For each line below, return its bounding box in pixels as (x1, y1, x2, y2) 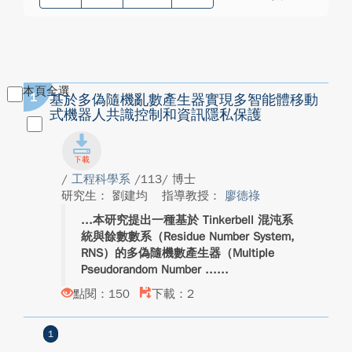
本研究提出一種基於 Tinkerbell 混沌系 (93, 213, 293, 227)
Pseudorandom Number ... (81, 262, 217, 277)
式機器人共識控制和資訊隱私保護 (49, 106, 262, 123)
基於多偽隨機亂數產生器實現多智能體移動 (49, 91, 318, 108)
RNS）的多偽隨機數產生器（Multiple (81, 246, 274, 260)
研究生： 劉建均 (61, 189, 152, 203)
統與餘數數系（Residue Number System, (81, 229, 295, 244)
